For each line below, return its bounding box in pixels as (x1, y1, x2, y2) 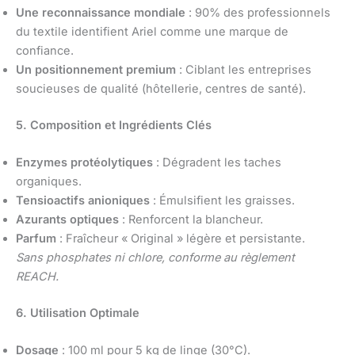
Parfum (16, 231, 56, 246)
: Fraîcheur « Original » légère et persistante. (56, 231, 305, 246)
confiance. (16, 43, 74, 58)
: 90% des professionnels (185, 5, 330, 20)
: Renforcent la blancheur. (119, 212, 263, 227)
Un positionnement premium (16, 62, 176, 77)
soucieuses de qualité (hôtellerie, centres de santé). (16, 81, 306, 96)
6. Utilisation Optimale (16, 305, 139, 320)
